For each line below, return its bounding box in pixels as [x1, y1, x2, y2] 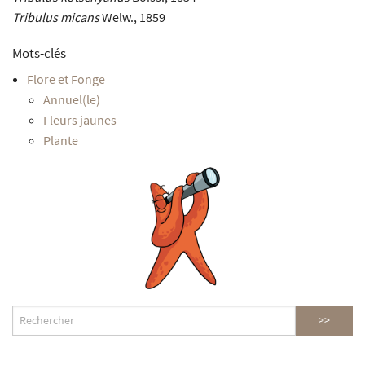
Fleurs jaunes [42, 111, 117, 128]
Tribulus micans [12, 8, 99, 25]
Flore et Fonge [26, 70, 105, 87]
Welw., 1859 [99, 8, 165, 25]
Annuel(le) [42, 90, 100, 108]
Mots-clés [12, 43, 66, 62]
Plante [42, 131, 78, 148]
